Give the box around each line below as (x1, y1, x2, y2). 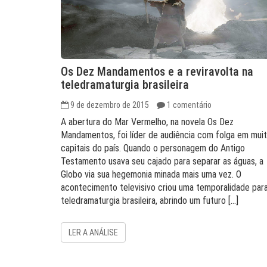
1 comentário (167, 100, 212, 110)
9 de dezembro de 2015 (70, 100, 149, 110)
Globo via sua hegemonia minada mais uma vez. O (61, 169, 241, 180)
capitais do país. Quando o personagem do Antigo (61, 142, 245, 154)
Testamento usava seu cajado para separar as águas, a (61, 156, 263, 167)
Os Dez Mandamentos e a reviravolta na (61, 64, 253, 79)
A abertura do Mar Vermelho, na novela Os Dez (61, 116, 234, 128)
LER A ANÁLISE (69, 228, 118, 237)
